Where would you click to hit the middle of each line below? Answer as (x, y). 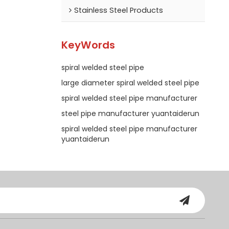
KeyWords (88, 45)
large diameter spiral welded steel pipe (130, 83)
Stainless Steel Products (118, 10)
